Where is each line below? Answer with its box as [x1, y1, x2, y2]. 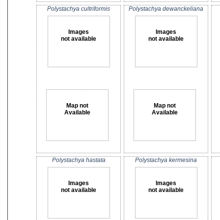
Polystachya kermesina [135, 157, 197, 164]
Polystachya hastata [52, 157, 106, 164]
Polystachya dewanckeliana [129, 5, 203, 12]
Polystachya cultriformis [47, 5, 110, 12]
